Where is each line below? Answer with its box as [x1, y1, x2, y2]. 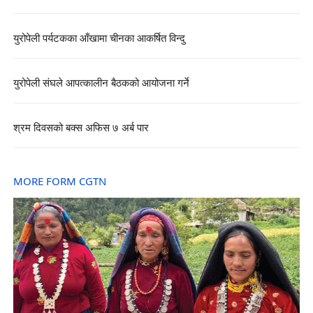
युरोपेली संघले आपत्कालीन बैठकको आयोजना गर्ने [13, 75, 189, 91]
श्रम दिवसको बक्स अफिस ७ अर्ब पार [13, 121, 149, 136]
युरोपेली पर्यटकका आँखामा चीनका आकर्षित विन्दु [13, 31, 185, 46]
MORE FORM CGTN [13, 175, 106, 190]
